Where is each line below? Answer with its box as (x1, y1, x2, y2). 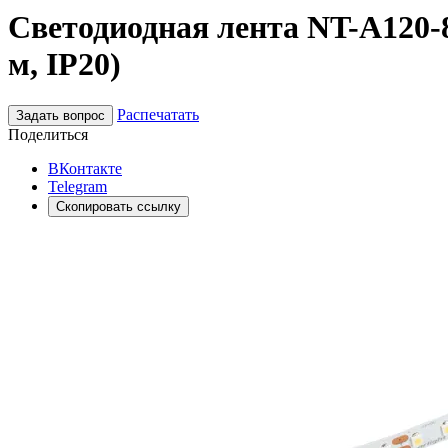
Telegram (48, 177, 107, 195)
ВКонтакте (48, 159, 122, 177)
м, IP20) (8, 46, 121, 83)
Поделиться (8, 125, 88, 143)
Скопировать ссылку (56, 198, 181, 214)
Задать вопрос (16, 107, 105, 123)
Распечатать (117, 105, 199, 123)
